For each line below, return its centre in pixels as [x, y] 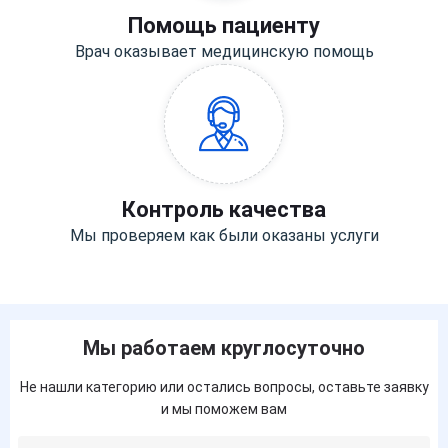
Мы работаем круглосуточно [224, 348]
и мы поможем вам [224, 409]
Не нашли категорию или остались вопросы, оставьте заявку [224, 387]
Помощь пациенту [224, 26]
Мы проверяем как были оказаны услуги [224, 236]
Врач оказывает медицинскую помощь [224, 52]
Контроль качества [224, 210]
